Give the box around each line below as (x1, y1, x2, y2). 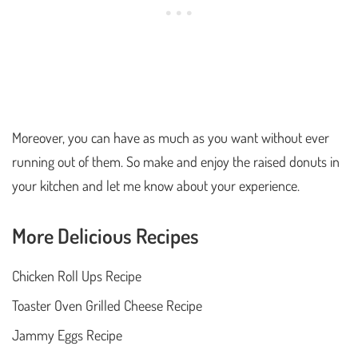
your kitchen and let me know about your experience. (12, 176, 300, 194)
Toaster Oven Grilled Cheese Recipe (12, 296, 202, 314)
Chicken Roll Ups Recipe (12, 266, 141, 284)
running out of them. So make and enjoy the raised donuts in (12, 152, 340, 170)
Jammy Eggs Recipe (12, 325, 122, 344)
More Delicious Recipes (12, 221, 199, 249)
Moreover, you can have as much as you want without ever (12, 128, 329, 146)
